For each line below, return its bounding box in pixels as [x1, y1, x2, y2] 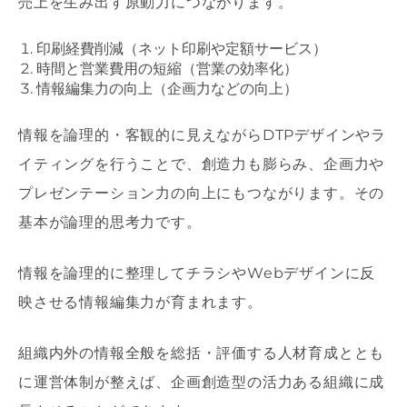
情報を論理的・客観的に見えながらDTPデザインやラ [18, 126, 386, 144]
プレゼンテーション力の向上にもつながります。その [18, 184, 385, 203]
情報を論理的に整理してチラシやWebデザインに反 [18, 264, 376, 283]
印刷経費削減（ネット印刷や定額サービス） [36, 40, 327, 58]
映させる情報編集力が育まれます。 [18, 293, 263, 312]
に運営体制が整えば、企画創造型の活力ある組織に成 [18, 373, 385, 392]
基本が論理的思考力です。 [18, 213, 202, 232]
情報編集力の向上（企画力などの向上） [36, 80, 298, 98]
